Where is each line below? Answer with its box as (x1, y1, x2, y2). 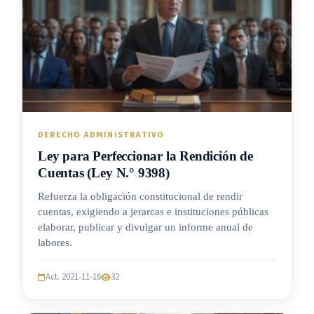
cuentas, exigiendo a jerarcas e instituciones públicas (38, 206, 268, 218)
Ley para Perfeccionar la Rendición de (38, 149, 253, 164)
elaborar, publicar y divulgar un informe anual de (38, 221, 253, 233)
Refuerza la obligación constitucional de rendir (38, 191, 243, 203)
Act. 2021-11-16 (46, 271, 101, 284)
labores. (38, 237, 72, 249)
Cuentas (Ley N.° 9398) (38, 165, 170, 181)
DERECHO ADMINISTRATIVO (38, 129, 165, 142)
